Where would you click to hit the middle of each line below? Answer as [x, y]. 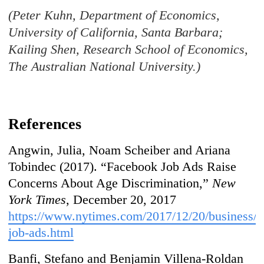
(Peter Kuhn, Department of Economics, [114, 15]
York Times [37, 200]
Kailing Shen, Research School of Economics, [128, 49]
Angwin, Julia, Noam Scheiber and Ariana [120, 150]
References [45, 124]
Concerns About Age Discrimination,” [110, 183]
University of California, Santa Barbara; [116, 32]
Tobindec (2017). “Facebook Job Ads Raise [123, 167]
